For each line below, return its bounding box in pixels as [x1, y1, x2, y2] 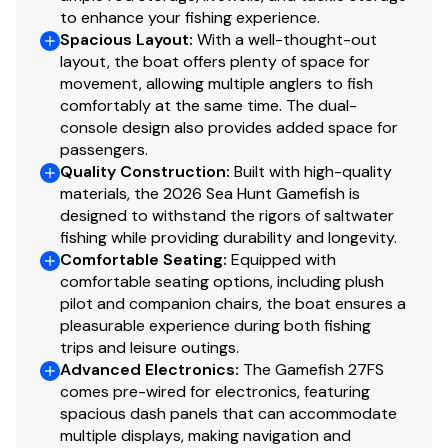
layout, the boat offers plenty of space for [60, 51, 370, 73]
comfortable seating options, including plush [60, 271, 384, 293]
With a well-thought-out [197, 29, 377, 51]
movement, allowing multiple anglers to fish [60, 73, 373, 95]
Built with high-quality [234, 161, 392, 183]
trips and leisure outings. [60, 337, 239, 359]
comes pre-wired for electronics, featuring [60, 381, 370, 403]
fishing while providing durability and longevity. [60, 227, 397, 249]
